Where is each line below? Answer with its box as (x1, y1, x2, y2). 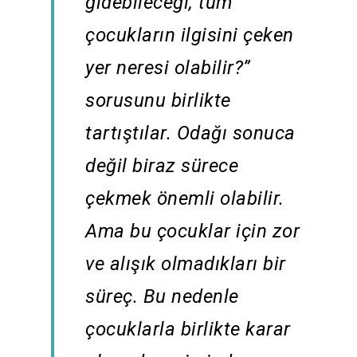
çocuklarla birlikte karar (85, 318, 291, 341)
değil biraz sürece (85, 155, 239, 178)
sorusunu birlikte (85, 89, 231, 112)
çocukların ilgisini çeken (85, 24, 294, 47)
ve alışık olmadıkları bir (85, 253, 286, 276)
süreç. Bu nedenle (85, 285, 239, 308)
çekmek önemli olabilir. (85, 187, 284, 210)
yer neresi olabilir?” (85, 57, 250, 80)
